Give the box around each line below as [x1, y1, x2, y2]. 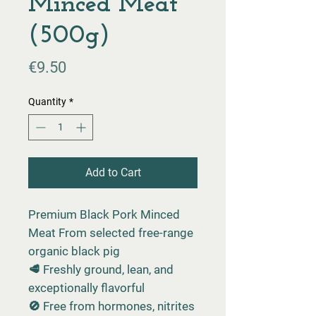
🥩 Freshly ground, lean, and [28, 262, 174, 276]
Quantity [28, 96, 66, 107]
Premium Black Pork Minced [28, 207, 180, 221]
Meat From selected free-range [28, 226, 193, 240]
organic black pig [28, 244, 120, 258]
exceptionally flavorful [28, 281, 145, 295]
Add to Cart [85, 166, 141, 179]
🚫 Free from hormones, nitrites [28, 299, 195, 313]
